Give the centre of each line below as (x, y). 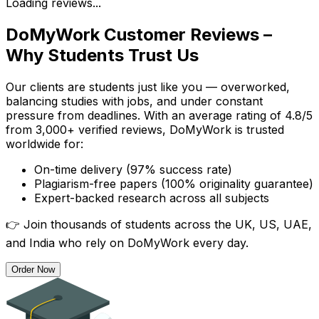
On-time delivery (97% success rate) (133, 169)
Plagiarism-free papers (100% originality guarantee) (174, 183)
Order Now (33, 269)
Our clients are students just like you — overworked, (148, 87)
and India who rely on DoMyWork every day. (127, 242)
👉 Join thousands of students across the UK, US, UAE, (159, 224)
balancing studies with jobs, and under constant (134, 101)
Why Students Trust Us (102, 55)
